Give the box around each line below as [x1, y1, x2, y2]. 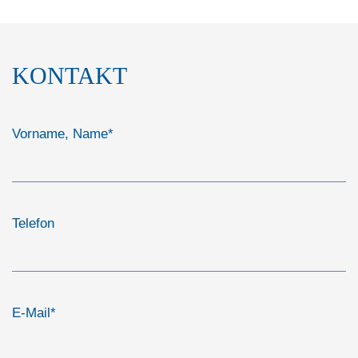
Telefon [12, 216, 54, 231]
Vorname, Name [12, 126, 108, 141]
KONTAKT [12, 62, 127, 89]
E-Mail [12, 305, 50, 320]
